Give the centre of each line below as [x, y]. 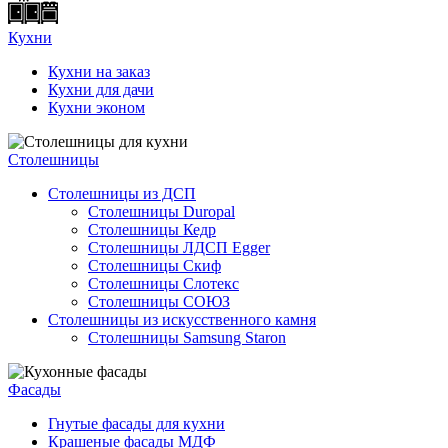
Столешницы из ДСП [122, 193]
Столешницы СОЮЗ [159, 301]
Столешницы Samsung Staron [187, 337]
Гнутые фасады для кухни [136, 423]
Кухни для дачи [101, 89]
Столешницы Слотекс [163, 283]
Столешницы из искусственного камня [182, 319]
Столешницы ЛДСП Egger [179, 247]
